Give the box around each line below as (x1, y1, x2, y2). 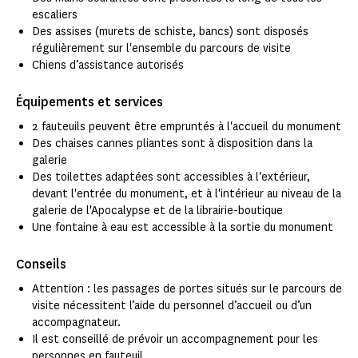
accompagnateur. (32, 315, 121, 331)
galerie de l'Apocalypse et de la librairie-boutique (32, 203, 283, 219)
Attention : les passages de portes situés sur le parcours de (32, 281, 342, 297)
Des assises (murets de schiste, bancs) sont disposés (32, 24, 308, 40)
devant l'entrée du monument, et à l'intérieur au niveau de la (32, 186, 341, 202)
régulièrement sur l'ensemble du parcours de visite (32, 41, 291, 57)
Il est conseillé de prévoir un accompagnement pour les (32, 332, 318, 348)
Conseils (16, 256, 66, 273)
